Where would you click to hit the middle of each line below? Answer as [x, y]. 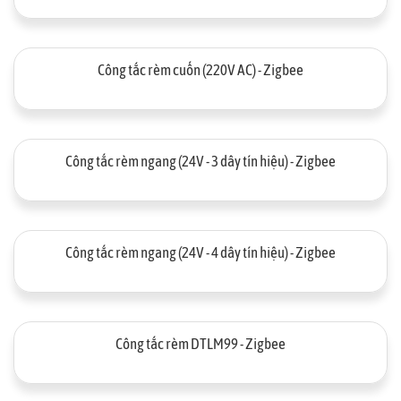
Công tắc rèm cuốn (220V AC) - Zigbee [200, 70]
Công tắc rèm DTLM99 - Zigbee [200, 344]
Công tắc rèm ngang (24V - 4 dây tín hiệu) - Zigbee [200, 252]
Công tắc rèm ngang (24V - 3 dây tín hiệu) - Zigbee [200, 161]
